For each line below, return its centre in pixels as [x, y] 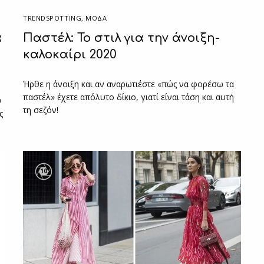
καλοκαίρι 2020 [70, 54]
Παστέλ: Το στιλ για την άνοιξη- [121, 38]
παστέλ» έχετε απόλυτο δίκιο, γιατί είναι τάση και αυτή [129, 97]
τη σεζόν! [41, 110]
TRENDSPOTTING [52, 18]
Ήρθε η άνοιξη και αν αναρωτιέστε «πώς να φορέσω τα [129, 84]
